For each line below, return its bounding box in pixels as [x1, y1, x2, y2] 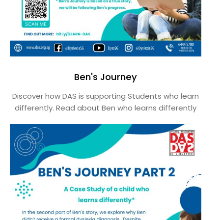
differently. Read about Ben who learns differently [15, 102, 197, 113]
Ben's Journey [74, 70, 137, 83]
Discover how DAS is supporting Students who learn [12, 90, 199, 101]
